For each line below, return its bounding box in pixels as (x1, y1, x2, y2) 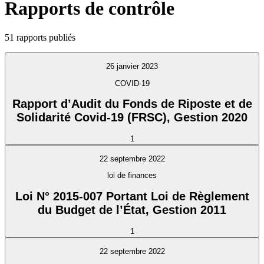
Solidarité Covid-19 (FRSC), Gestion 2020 (16, 111, 247, 124)
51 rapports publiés (5, 32, 75, 42)
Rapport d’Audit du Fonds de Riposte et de (12, 97, 252, 111)
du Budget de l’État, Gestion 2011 (38, 203, 226, 216)
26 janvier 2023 (106, 62, 158, 71)
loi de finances (107, 171, 157, 180)
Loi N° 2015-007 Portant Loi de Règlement (15, 189, 249, 203)
